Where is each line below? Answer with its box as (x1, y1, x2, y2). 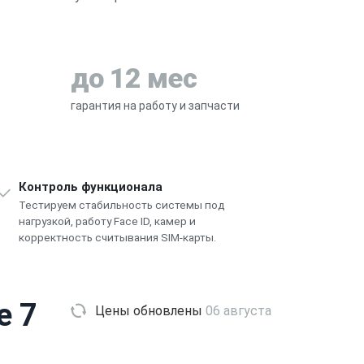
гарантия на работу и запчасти (71, 98, 240, 112)
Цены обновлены (95, 303, 206, 318)
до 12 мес (71, 61, 197, 94)
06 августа (206, 303, 271, 318)
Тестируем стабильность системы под (19, 197, 226, 211)
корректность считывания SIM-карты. (19, 230, 217, 244)
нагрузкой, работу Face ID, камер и (19, 214, 197, 227)
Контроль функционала (19, 179, 163, 194)
